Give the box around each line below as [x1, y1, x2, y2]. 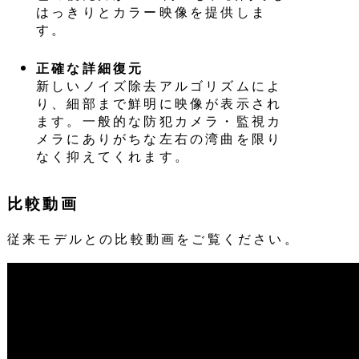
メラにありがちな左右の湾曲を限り [35, 129, 283, 148]
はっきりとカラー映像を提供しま [35, 2, 267, 21]
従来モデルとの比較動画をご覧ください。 [6, 228, 300, 248]
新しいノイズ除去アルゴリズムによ [35, 76, 283, 95]
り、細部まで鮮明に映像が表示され [35, 94, 283, 113]
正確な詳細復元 [35, 58, 144, 78]
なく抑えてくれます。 [35, 147, 190, 166]
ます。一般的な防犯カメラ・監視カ [35, 111, 283, 131]
